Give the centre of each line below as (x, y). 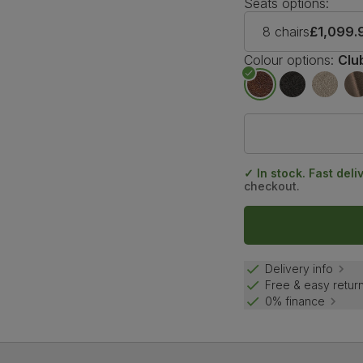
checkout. (272, 186)
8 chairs (286, 31)
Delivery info (299, 269)
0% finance (295, 301)
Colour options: (289, 60)
